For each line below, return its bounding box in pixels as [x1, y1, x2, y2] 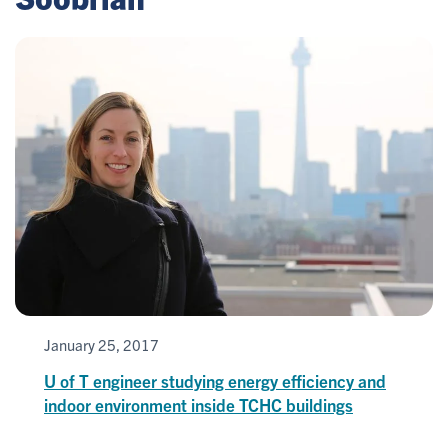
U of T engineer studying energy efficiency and [44, 369, 386, 391]
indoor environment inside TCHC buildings [44, 393, 353, 415]
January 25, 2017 [44, 334, 159, 354]
